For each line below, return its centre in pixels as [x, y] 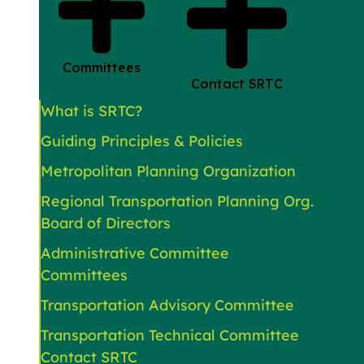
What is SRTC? [91, 110]
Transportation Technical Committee [170, 335]
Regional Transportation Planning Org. [177, 201]
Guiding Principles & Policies [142, 141]
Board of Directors [106, 223]
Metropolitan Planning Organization [168, 171]
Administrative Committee [135, 253]
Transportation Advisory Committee [167, 305]
